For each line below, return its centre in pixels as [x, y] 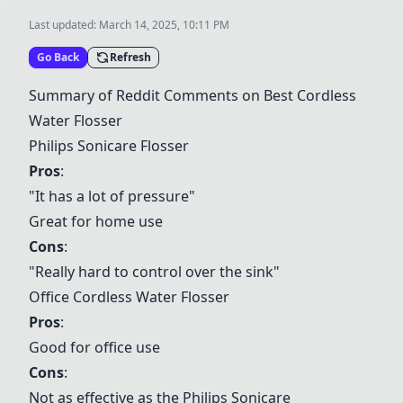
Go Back [58, 57]
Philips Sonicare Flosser [109, 146]
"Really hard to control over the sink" [154, 272]
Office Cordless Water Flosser [129, 297]
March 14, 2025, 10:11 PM [164, 25]
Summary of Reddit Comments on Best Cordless [193, 95]
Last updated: [64, 25]
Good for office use [94, 347]
